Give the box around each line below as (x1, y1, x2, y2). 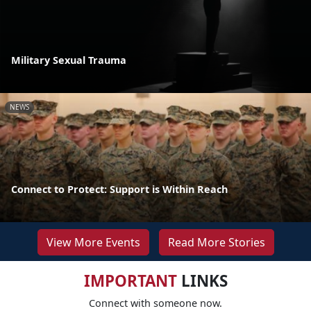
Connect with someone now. (89, 296, 222, 310)
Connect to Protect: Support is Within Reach (11, 182, 228, 196)
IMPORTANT (83, 269, 177, 292)
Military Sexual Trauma (11, 53, 126, 67)
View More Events (46, 234, 140, 250)
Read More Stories (167, 234, 265, 250)
